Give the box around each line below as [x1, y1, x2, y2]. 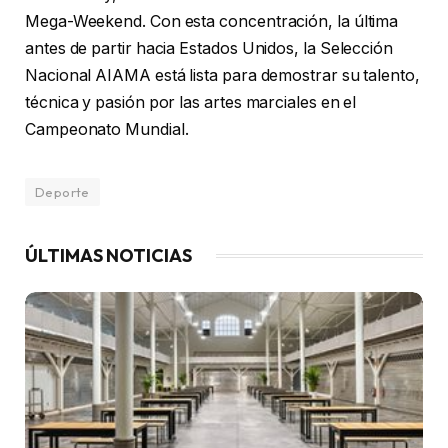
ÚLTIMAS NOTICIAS [25, 243, 192, 267]
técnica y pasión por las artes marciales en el [25, 92, 357, 112]
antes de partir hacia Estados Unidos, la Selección [25, 38, 394, 58]
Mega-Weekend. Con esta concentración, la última [25, 11, 399, 31]
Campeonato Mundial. [25, 119, 189, 139]
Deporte [35, 183, 90, 200]
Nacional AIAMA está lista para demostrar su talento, [25, 65, 420, 85]
